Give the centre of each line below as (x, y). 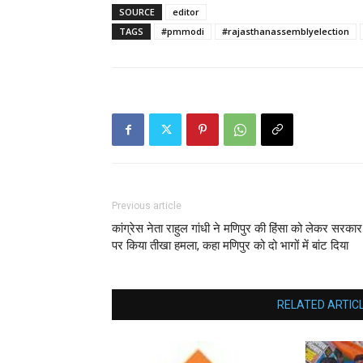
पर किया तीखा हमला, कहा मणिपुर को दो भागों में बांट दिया (230, 246)
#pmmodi (183, 32)
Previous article (147, 206)
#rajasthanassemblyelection (286, 32)
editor (186, 12)
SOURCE (137, 12)
